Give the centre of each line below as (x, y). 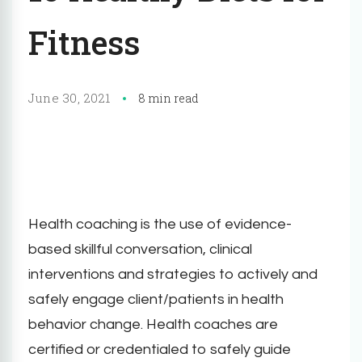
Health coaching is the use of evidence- (160, 224)
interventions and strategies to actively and (173, 274)
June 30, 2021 (69, 98)
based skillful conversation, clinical (140, 249)
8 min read (168, 98)
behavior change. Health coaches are (153, 324)
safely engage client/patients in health (156, 299)
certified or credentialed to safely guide (160, 349)
